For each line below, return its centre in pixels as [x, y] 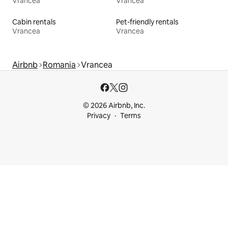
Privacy [99, 116]
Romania [59, 65]
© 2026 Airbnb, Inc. [114, 105]
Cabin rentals [34, 22]
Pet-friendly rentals [147, 22]
